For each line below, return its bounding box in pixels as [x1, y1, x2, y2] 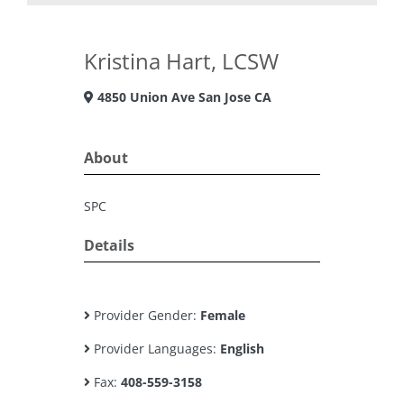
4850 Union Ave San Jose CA [94, 88, 271, 106]
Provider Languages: [90, 340, 220, 357]
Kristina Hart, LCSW [84, 46, 279, 76]
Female [200, 307, 245, 324]
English [220, 340, 264, 357]
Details [84, 235, 134, 255]
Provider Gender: [90, 307, 200, 324]
